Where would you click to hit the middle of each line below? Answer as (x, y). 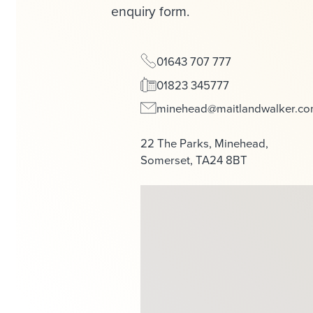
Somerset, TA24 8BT (194, 159)
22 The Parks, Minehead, (204, 143)
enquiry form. (150, 11)
